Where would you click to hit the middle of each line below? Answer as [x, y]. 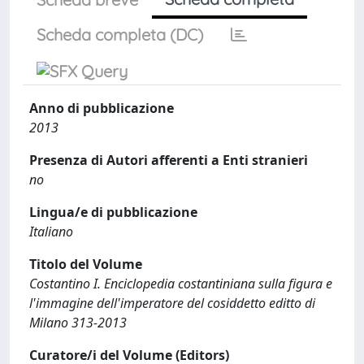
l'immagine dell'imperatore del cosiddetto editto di [172, 303]
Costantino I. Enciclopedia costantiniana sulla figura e [181, 284]
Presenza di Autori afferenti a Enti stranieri [169, 160]
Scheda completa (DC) [120, 35]
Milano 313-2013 [78, 323]
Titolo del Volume [86, 264]
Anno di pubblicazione [102, 108]
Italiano [51, 232]
